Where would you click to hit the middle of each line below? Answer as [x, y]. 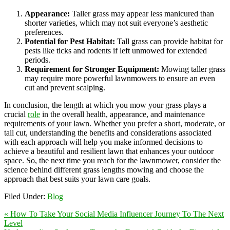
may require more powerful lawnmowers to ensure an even [120, 79]
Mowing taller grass [192, 69]
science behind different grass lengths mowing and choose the [104, 170]
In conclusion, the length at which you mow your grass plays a [105, 105]
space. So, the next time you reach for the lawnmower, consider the [112, 161]
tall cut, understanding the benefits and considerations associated [108, 133]
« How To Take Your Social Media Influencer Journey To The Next [114, 214]
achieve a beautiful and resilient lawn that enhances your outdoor [109, 151]
